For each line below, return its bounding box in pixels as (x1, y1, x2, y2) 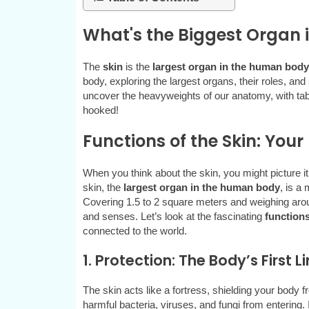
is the (122, 61, 152, 73)
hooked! (82, 104, 119, 117)
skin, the (82, 181, 123, 194)
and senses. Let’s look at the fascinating (82, 210, 265, 223)
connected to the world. (82, 225, 190, 237)
